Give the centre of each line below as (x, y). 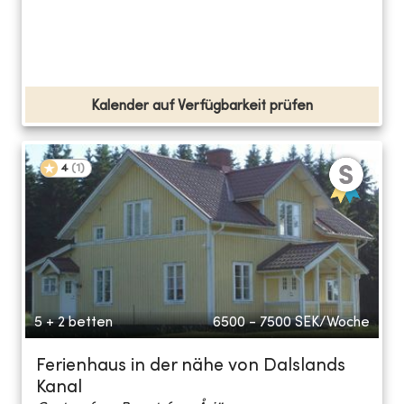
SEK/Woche (332, 322)
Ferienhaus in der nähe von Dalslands (191, 366)
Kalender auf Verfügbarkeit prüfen (202, 106)
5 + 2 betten (73, 322)
